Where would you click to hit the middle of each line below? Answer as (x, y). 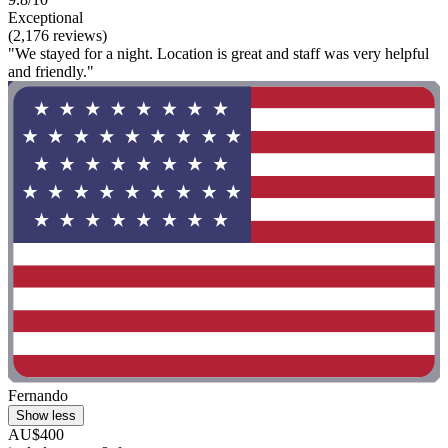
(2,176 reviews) (57, 35)
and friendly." (51, 71)
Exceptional (45, 17)
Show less (46, 416)
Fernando (38, 396)
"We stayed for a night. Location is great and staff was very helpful (218, 53)
